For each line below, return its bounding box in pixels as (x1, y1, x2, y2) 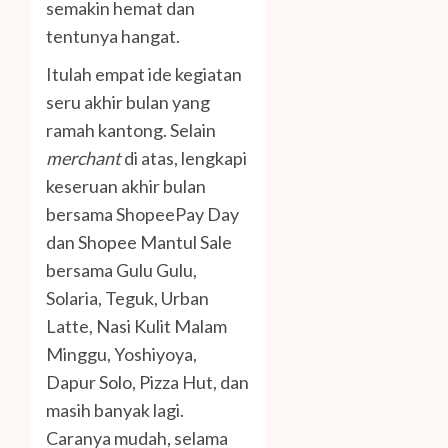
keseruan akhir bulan (46, 175, 206, 198)
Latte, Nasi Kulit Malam (46, 315, 227, 338)
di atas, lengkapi (124, 147, 247, 170)
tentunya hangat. (46, 25, 180, 48)
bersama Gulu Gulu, (46, 259, 197, 282)
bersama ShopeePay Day (46, 203, 239, 226)
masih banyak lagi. (46, 399, 184, 422)
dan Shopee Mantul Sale (46, 231, 232, 254)
